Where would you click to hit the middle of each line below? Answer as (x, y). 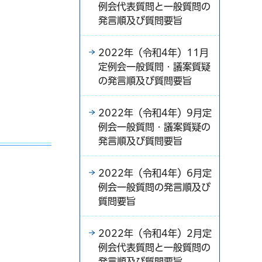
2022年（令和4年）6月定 (155, 173)
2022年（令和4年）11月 (154, 52)
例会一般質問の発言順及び (154, 187)
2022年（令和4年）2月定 (155, 233)
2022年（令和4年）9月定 (155, 113)
